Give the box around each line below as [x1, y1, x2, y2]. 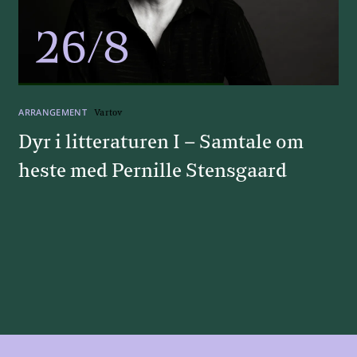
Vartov [93, 108, 123, 117]
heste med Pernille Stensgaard [18, 161, 288, 181]
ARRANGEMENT [18, 105, 90, 118]
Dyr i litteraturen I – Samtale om [18, 132, 304, 152]
